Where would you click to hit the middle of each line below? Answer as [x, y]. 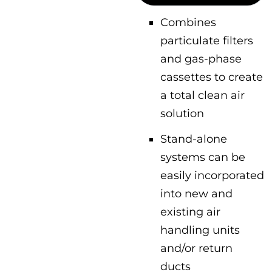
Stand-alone [194, 139]
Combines [188, 22]
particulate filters [207, 40]
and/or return [196, 248]
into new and [196, 193]
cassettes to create [212, 77]
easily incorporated [212, 175]
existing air [190, 212]
